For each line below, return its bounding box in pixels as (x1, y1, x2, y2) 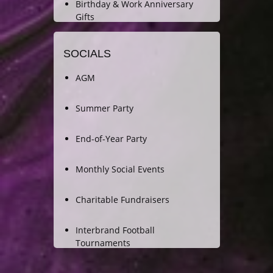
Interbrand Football (75, 224, 155, 236)
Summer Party (75, 102, 133, 115)
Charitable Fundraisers (75, 194, 169, 206)
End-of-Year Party (75, 133, 147, 145)
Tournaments (75, 237, 130, 249)
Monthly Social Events (75, 163, 165, 175)
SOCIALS (63, 48, 111, 60)
